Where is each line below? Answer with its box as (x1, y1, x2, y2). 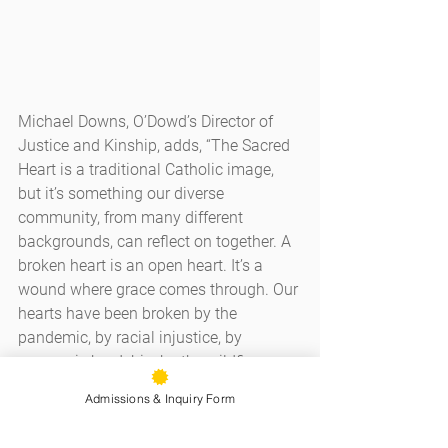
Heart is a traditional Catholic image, (18, 159, 278, 179)
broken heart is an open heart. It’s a (18, 255, 267, 275)
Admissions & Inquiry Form (85, 390, 235, 406)
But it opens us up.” (18, 399, 153, 419)
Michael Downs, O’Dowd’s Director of (18, 111, 277, 131)
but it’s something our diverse (18, 183, 228, 203)
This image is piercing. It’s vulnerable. (18, 375, 285, 395)
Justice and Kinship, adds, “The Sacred (18, 135, 294, 155)
